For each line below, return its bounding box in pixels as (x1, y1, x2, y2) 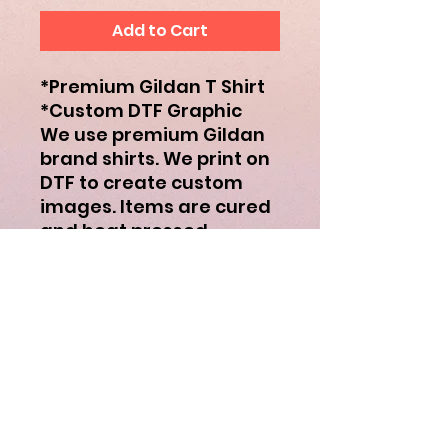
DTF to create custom (40, 169, 243, 195)
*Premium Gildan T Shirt (40, 73, 265, 99)
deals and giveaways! (75, 389, 245, 412)
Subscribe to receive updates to (32, 367, 288, 390)
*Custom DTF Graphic (40, 97, 242, 123)
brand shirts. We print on (40, 145, 270, 171)
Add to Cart (112, 18, 208, 42)
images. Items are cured (40, 193, 271, 219)
